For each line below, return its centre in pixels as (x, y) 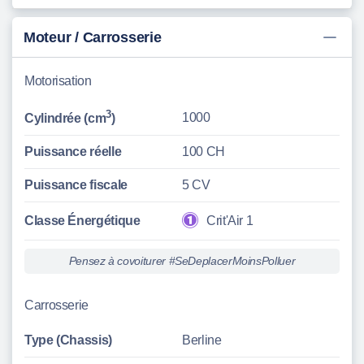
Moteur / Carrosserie (93, 37)
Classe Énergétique (82, 221)
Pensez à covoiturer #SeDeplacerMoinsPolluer (182, 261)
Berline (202, 340)
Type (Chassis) (68, 340)
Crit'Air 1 (230, 221)
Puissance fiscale (76, 185)
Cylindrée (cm (65, 119)
